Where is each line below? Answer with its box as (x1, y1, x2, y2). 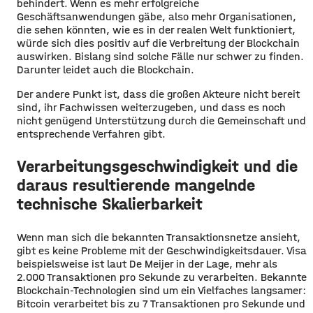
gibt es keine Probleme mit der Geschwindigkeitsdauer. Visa (17, 243, 307, 257)
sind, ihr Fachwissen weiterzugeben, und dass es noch (17, 100, 286, 114)
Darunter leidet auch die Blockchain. (17, 62, 194, 76)
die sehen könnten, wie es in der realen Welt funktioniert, (17, 22, 296, 36)
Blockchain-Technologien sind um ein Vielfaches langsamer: (17, 283, 306, 297)
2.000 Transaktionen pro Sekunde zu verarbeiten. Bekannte (17, 270, 307, 284)
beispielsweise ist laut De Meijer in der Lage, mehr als (17, 256, 277, 270)
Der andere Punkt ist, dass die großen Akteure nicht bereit (17, 87, 300, 101)
